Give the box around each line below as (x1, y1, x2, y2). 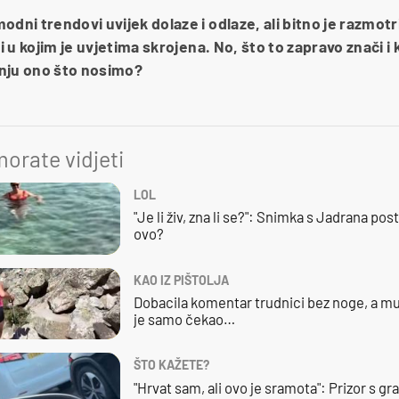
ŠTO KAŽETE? (133, 357, 209, 373)
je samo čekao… (133, 310, 235, 329)
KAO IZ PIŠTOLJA (133, 272, 229, 288)
